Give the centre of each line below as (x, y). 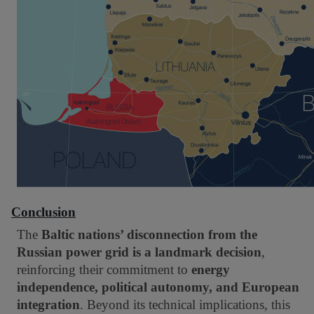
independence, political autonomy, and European (158, 287)
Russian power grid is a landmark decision (139, 252)
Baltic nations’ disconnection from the (149, 234)
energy (211, 269)
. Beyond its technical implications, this (185, 305)
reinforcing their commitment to (104, 269)
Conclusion (43, 212)
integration (48, 305)
